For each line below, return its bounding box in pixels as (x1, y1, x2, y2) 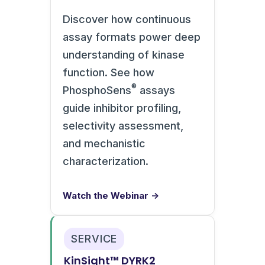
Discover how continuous (63, 12, 191, 25)
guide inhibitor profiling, (63, 101, 181, 114)
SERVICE (71, 232, 118, 245)
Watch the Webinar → (63, 189, 159, 201)
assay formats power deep (63, 30, 201, 43)
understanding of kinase (63, 48, 185, 61)
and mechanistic (63, 137, 146, 150)
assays (137, 83, 175, 96)
